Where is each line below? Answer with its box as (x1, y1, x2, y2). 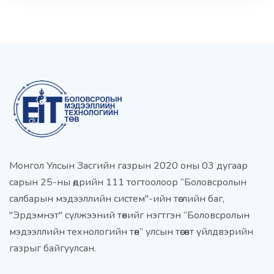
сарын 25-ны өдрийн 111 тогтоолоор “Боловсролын (9, 176, 246, 190)
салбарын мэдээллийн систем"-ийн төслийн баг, (9, 192, 224, 206)
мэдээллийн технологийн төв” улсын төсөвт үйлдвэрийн (9, 225, 253, 239)
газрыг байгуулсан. (9, 242, 96, 256)
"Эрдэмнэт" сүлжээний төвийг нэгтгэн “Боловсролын (9, 209, 250, 223)
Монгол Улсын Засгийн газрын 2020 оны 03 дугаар (9, 159, 248, 173)
